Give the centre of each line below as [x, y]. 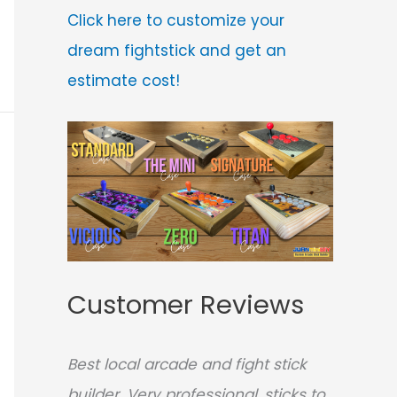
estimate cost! [124, 80]
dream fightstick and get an [177, 50]
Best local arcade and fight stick [187, 365]
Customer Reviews [186, 305]
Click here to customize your [176, 20]
